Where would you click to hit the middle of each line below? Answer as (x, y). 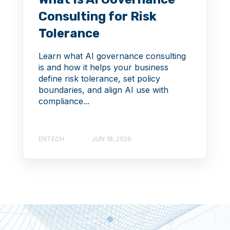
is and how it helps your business (103, 68)
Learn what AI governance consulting (112, 56)
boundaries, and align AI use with (103, 90)
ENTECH (51, 139)
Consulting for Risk (98, 17)
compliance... (64, 101)
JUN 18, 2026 (112, 139)
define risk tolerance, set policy (99, 79)
